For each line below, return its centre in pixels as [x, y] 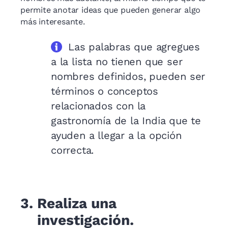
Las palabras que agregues [134, 47]
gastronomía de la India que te [126, 121]
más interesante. [53, 22]
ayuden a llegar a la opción [116, 136]
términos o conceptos [105, 91]
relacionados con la [98, 106]
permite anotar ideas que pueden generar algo [111, 10]
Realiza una [77, 204]
